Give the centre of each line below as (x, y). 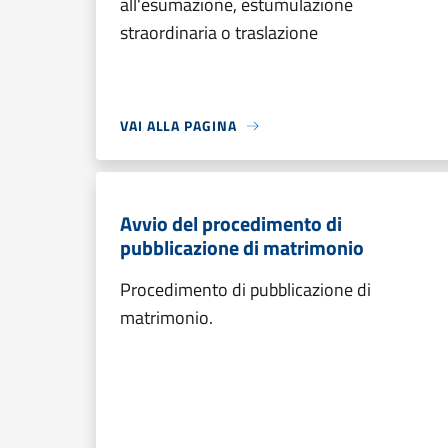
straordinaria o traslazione (219, 32)
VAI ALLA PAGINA (178, 125)
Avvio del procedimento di (231, 223)
